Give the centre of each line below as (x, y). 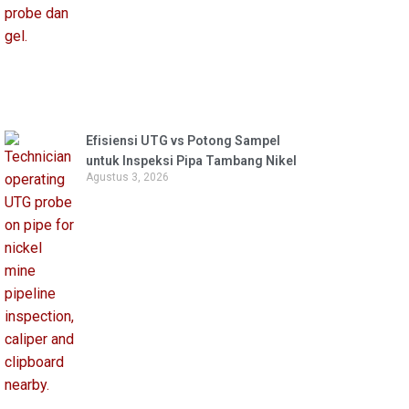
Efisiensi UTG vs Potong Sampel (183, 141)
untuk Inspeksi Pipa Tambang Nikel (191, 161)
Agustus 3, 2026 (127, 178)
